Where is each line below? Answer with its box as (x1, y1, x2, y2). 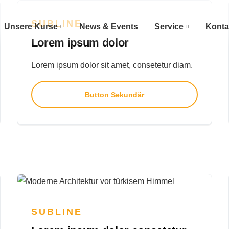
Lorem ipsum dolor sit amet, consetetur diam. (31, 61, 193, 70)
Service (154, 22, 184, 31)
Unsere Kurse (4, 22, 58, 31)
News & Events (79, 22, 139, 31)
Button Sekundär (85, 90, 144, 99)
